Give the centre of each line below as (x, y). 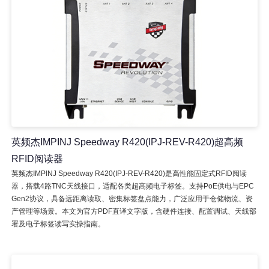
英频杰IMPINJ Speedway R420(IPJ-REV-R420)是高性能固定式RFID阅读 (129, 173)
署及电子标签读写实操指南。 (58, 224)
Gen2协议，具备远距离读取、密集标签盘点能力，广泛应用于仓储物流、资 (132, 198)
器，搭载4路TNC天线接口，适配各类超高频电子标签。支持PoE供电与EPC (132, 186)
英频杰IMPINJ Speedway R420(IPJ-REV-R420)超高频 (127, 142)
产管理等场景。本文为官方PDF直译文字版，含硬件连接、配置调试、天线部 (134, 211)
